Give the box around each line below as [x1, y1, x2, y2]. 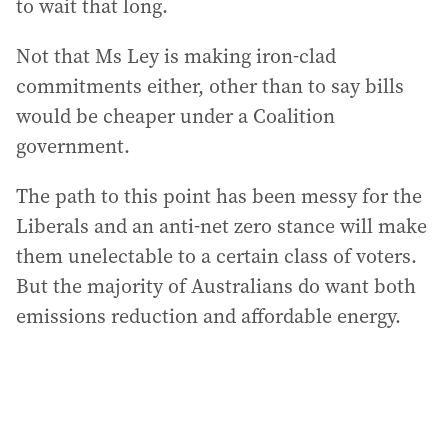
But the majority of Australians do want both [16, 272, 416, 300]
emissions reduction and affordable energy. [16, 302, 401, 330]
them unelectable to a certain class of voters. [16, 242, 417, 270]
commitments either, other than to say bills [16, 72, 404, 100]
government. [16, 132, 130, 160]
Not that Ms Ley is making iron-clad [16, 42, 336, 70]
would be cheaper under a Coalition [16, 102, 335, 130]
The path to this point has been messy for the [16, 182, 422, 210]
